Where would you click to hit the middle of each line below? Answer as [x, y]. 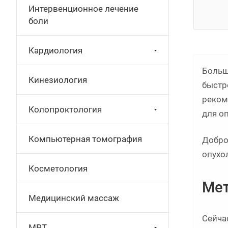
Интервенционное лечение [83, 9]
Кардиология [55, 50]
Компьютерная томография [85, 139]
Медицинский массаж [74, 198]
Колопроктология [65, 109]
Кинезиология [58, 80]
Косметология [58, 168]
